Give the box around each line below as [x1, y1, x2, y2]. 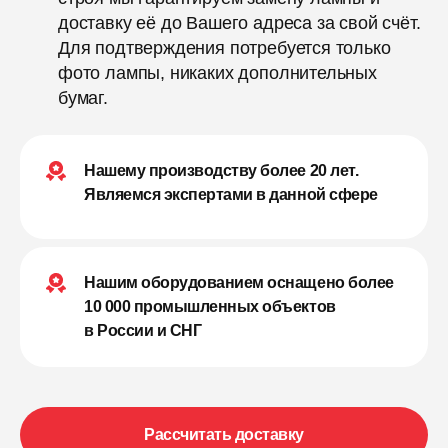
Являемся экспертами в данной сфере [84, 186, 378, 204]
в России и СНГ [84, 322, 202, 340]
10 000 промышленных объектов [84, 298, 336, 316]
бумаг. [58, 88, 108, 109]
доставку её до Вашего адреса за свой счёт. [58, 13, 421, 34]
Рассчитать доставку [144, 426, 304, 444]
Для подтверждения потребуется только [58, 38, 391, 59]
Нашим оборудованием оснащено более [84, 274, 394, 292]
